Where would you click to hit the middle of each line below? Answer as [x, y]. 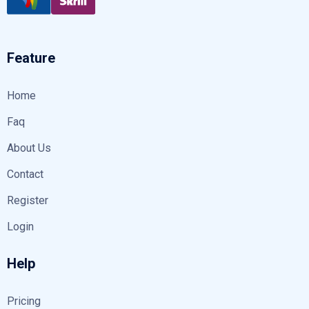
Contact [25, 174]
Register [28, 200]
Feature [31, 58]
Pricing [24, 301]
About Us [29, 148]
